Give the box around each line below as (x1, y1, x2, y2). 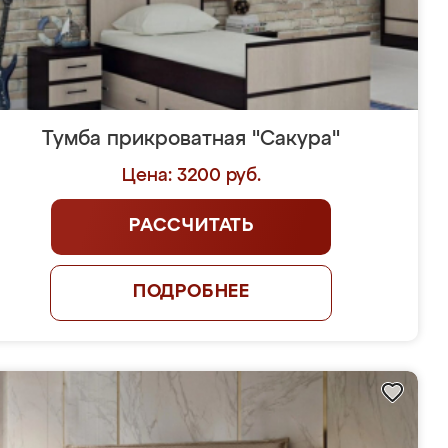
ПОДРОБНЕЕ (132, 283, 251, 301)
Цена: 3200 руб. (121, 167, 261, 185)
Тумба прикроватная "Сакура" (42, 129, 341, 149)
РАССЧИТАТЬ (128, 217, 254, 235)
